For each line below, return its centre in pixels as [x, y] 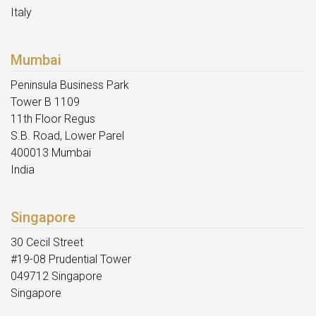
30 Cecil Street [47, 242]
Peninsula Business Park [70, 85]
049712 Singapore [56, 276]
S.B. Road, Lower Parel [67, 135]
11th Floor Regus [53, 119]
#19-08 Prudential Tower [71, 259]
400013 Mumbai [51, 152]
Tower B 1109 [45, 102]
